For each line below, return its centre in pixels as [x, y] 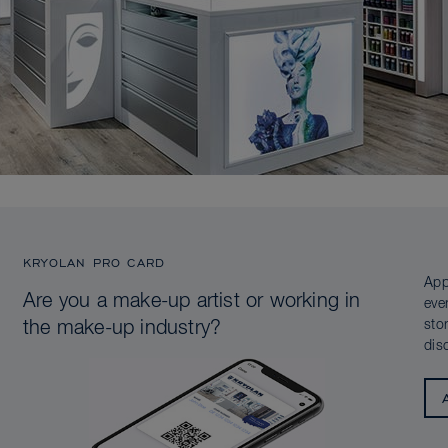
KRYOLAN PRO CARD [94, 262]
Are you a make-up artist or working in [192, 301]
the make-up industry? [122, 328]
